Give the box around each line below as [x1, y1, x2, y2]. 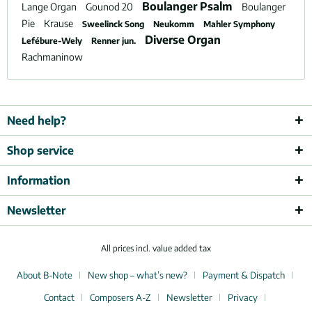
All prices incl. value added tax [101, 243, 211, 254]
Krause [44, 17, 75, 29]
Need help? [7, 113, 66, 127]
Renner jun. [91, 35, 138, 46]
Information [7, 173, 70, 187]
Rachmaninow [22, 50, 83, 63]
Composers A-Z [90, 292, 151, 304]
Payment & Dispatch [203, 270, 285, 281]
